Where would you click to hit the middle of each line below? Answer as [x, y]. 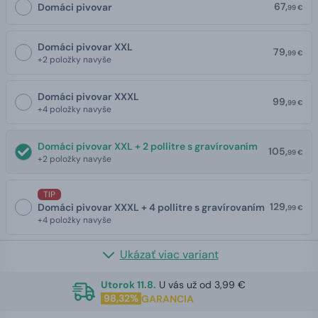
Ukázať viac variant [169, 254]
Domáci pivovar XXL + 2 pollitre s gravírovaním [148, 146]
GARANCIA [168, 298]
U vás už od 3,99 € [202, 284]
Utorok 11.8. [128, 284]
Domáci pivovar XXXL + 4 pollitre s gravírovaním [151, 207]
